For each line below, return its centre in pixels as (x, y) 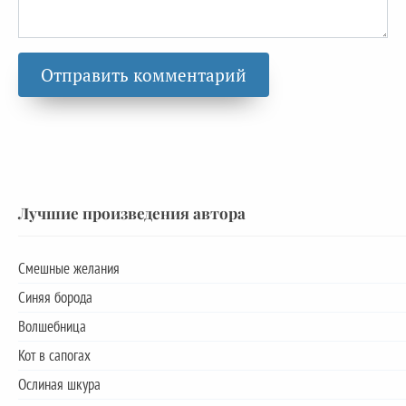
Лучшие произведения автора (132, 213)
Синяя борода (55, 298)
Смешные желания (69, 269)
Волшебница (52, 327)
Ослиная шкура (59, 385)
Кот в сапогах (54, 356)
